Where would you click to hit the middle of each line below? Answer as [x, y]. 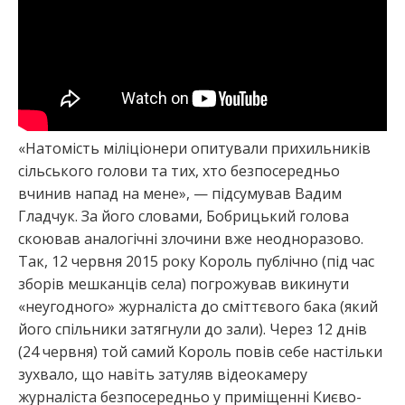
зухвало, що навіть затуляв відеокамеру [163, 374]
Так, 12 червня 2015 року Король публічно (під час [196, 261]
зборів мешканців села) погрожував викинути [184, 283]
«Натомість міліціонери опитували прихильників [194, 148]
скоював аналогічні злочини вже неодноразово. [191, 238]
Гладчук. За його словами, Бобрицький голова [184, 216]
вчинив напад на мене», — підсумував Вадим [180, 193]
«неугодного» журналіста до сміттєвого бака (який [198, 306]
